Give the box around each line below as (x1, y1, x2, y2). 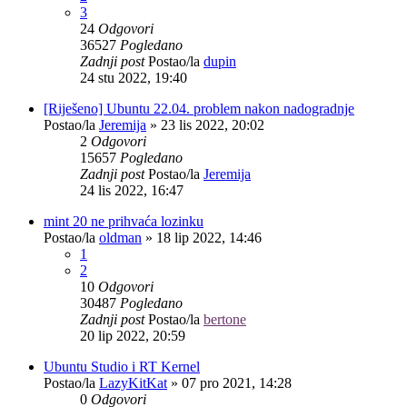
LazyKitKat (99, 374, 167, 391)
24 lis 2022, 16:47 (80, 182, 184, 198)
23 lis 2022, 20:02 (161, 116, 264, 133)
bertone (203, 311, 246, 327)
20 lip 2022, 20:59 (80, 327, 185, 343)
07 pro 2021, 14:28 (182, 374, 292, 391)
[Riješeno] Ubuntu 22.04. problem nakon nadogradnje (44, 100, 354, 116)
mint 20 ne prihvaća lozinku (44, 213, 203, 229)
